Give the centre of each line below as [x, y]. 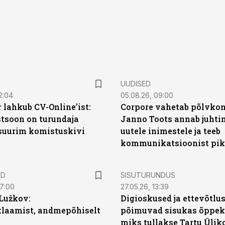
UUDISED [136, 84]
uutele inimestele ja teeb [171, 131]
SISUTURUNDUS [148, 175]
